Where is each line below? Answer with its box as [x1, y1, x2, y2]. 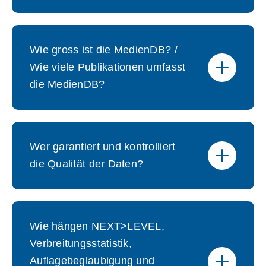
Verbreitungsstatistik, [30, 237, 132, 249]
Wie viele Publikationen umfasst [30, 61, 186, 73]
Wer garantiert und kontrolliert [30, 141, 176, 153]
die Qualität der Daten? [30, 158, 144, 170]
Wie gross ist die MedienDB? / [30, 44, 178, 56]
